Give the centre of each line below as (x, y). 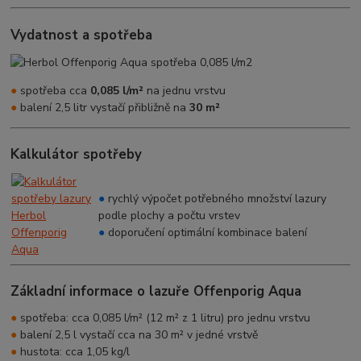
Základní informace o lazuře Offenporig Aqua (156, 292)
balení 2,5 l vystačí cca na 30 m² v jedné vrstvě (138, 335)
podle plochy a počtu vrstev (170, 215)
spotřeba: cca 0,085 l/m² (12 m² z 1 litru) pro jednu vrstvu (164, 318)
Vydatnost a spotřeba (82, 35)
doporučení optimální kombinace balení (206, 232)
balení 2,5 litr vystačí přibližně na (104, 107)
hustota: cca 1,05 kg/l (74, 352)
